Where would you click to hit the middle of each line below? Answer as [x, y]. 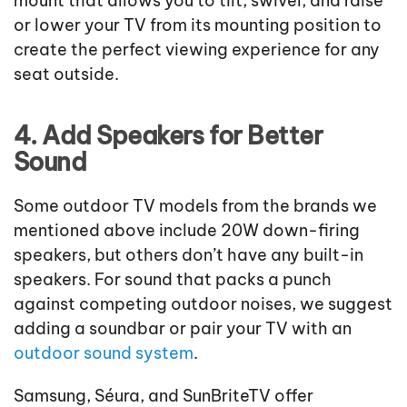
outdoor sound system [104, 353]
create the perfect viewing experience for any [197, 50]
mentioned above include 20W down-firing [187, 231]
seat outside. [66, 74]
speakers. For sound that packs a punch [173, 280]
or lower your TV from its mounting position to [198, 25]
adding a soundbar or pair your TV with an [183, 329]
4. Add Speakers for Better [169, 136]
